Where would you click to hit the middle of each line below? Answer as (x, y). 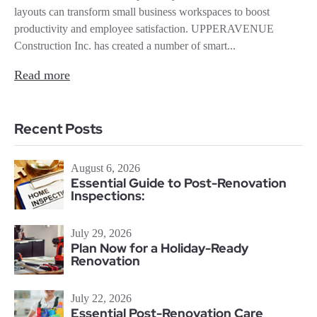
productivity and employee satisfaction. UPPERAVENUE (144, 29)
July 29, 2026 (101, 234)
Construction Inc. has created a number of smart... (125, 46)
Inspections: (108, 196)
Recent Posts (58, 129)
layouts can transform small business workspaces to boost (142, 12)
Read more (42, 75)
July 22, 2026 (101, 299)
